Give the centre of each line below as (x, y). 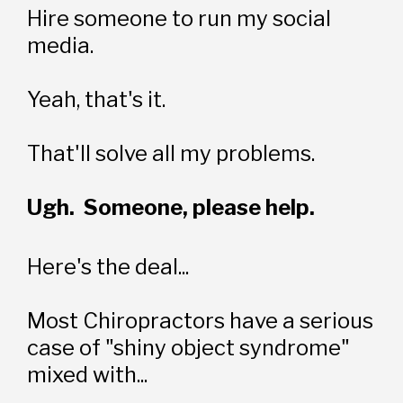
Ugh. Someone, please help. (171, 207)
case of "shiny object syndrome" (189, 347)
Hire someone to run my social (179, 18)
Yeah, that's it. (97, 99)
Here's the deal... (108, 266)
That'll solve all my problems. (171, 153)
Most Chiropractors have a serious (201, 320)
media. (61, 45)
